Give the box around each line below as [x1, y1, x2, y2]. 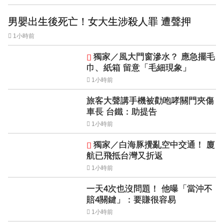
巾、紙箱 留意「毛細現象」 [86, 62, 191, 72]
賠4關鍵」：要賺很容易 [86, 194, 176, 204]
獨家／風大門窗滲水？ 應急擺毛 [93, 51, 215, 61]
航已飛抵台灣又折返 [86, 150, 163, 160]
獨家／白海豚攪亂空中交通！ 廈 [93, 139, 215, 149]
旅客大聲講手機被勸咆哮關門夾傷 [86, 95, 214, 105]
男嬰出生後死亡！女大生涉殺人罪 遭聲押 [8, 15, 191, 27]
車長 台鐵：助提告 [86, 106, 157, 116]
